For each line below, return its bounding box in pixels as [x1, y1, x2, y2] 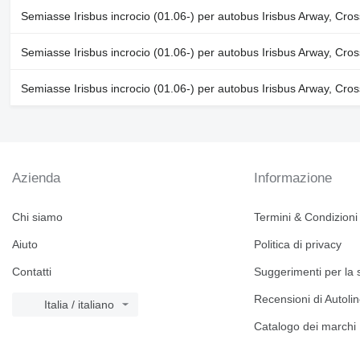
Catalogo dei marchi [254, 320, 357, 333]
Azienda [12, 170, 60, 186]
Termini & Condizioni [254, 211, 358, 223]
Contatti [12, 265, 51, 278]
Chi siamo [12, 211, 63, 223]
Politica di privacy [254, 238, 342, 251]
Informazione [254, 170, 333, 186]
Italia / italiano [44, 298, 114, 311]
